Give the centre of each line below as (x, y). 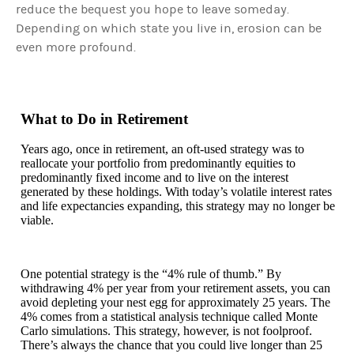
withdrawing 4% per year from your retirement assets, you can (175, 288)
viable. (37, 220)
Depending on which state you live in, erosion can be (169, 28)
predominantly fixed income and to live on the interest (154, 177)
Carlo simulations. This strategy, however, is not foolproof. (166, 330)
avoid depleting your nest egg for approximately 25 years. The (175, 302)
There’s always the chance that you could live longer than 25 (171, 345)
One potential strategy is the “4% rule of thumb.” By (151, 273)
